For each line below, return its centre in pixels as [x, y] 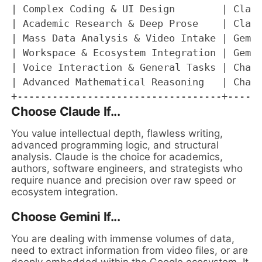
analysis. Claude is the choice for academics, [117, 157]
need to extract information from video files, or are [130, 251]
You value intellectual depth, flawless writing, [117, 134]
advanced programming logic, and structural [115, 145]
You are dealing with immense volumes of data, [123, 239]
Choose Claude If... [66, 112]
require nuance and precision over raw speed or [124, 180]
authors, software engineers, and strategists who [127, 169]
